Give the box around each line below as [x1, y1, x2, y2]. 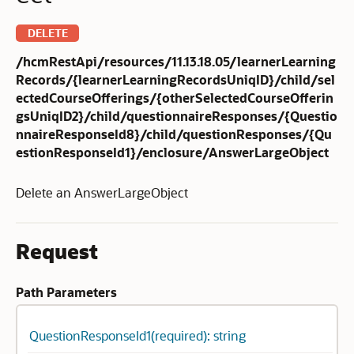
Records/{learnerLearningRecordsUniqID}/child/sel [16, 71, 335, 88]
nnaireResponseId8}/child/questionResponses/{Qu [16, 126, 332, 142]
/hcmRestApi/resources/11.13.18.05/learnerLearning [16, 53, 336, 70]
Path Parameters [16, 284, 117, 300]
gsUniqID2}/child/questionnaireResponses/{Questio [16, 107, 337, 124]
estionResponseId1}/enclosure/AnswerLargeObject [16, 144, 329, 160]
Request [16, 238, 98, 265]
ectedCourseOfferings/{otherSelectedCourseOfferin [16, 89, 333, 106]
